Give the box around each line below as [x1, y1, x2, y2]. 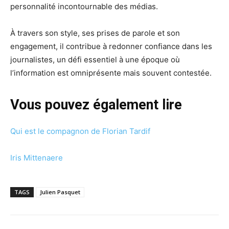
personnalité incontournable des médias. [10, 2, 158, 12]
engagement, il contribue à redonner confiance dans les [10, 41, 212, 52]
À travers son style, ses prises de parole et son [10, 28, 180, 38]
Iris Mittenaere [10, 153, 63, 163]
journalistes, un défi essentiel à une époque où [10, 55, 180, 65]
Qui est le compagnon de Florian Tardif [10, 126, 150, 136]
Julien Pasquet [40, 188, 80, 196]
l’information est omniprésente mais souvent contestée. [10, 68, 212, 78]
